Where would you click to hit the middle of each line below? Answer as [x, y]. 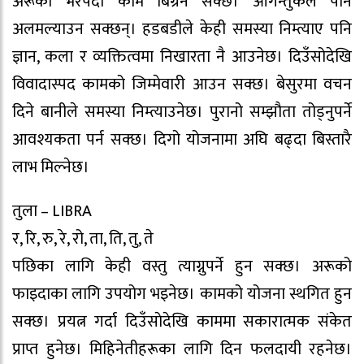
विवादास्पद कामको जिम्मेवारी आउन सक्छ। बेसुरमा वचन [182, 84]
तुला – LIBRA [52, 212]
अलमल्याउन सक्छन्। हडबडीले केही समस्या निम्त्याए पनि [182, 29]
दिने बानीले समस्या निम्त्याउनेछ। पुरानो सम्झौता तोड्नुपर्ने [182, 112]
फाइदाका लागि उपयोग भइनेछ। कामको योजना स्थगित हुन [182, 295]
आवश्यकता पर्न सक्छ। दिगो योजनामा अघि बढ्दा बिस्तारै [182, 139]
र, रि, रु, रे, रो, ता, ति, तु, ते [83, 239]
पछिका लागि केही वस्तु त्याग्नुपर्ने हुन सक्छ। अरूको [182, 267]
